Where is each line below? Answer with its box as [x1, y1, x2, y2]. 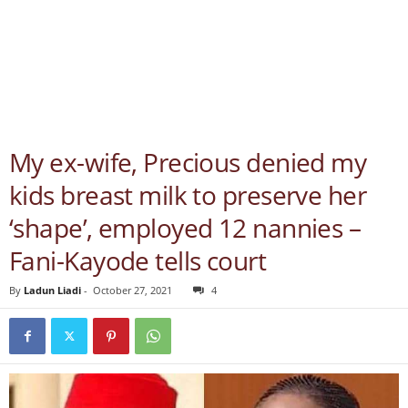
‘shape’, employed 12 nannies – [9, 210, 362, 245]
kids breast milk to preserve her [9, 178, 367, 212]
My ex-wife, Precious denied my [9, 145, 367, 179]
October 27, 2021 [93, 283, 172, 297]
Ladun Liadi [24, 283, 81, 297]
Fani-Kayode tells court [9, 243, 267, 278]
